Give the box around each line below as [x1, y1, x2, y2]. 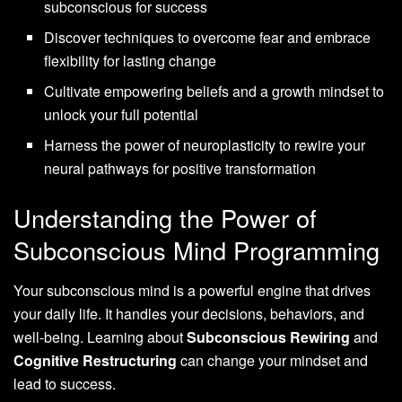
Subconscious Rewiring [187, 327, 350, 347]
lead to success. [13, 373, 116, 394]
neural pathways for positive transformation [44, 158, 317, 179]
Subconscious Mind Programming [13, 232, 380, 268]
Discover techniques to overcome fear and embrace [44, 27, 371, 48]
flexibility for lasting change [44, 50, 217, 72]
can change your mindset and [177, 350, 368, 371]
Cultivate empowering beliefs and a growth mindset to [44, 81, 385, 102]
